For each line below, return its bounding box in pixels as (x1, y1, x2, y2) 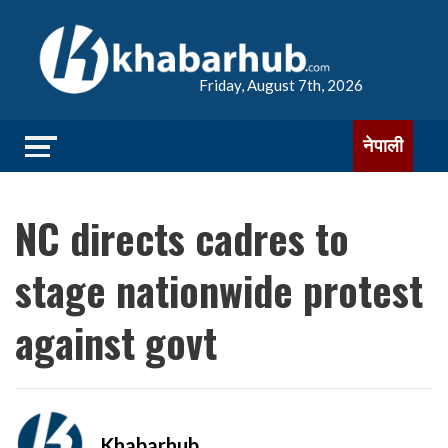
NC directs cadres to (15, 208, 349, 268)
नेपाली (363, 135, 403, 156)
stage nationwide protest (15, 260, 423, 320)
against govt (15, 312, 217, 372)
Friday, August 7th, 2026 (199, 76, 363, 94)
